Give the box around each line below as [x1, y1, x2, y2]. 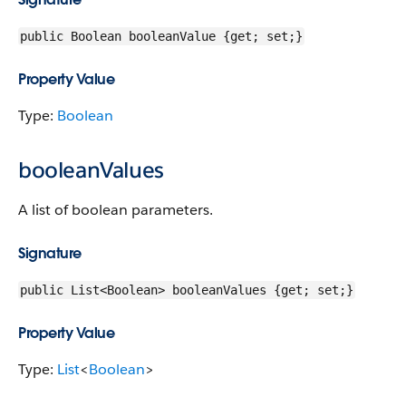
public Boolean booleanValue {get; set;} [20, 29, 303, 43]
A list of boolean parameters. [18, 200, 213, 219]
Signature [18, 244, 82, 263]
